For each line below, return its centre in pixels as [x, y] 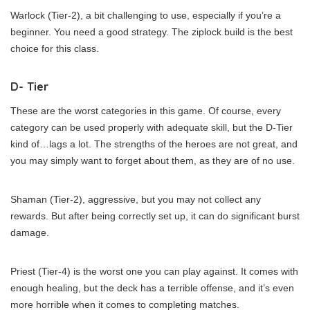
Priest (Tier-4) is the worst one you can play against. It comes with [154, 271]
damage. [30, 232]
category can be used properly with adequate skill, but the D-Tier [152, 127]
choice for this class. [55, 48]
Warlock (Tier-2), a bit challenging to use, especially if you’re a [146, 15]
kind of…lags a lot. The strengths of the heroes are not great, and [154, 144]
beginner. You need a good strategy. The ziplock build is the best [152, 31]
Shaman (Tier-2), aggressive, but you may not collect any [136, 199]
